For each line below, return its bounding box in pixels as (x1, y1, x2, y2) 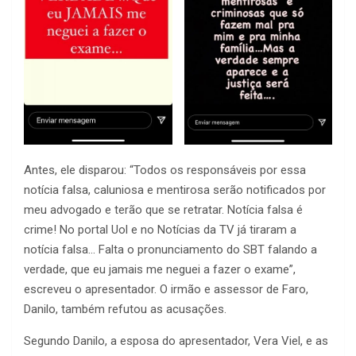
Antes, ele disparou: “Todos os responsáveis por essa (24, 163, 306, 178)
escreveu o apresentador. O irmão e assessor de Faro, (24, 282, 308, 297)
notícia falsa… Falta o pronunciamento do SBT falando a (24, 242, 317, 257)
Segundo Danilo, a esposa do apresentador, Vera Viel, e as (24, 334, 328, 349)
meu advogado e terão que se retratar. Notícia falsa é (24, 203, 303, 218)
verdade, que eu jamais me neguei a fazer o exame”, (24, 262, 296, 277)
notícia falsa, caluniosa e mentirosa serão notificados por (24, 183, 326, 198)
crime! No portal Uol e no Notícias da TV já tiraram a (24, 222, 296, 238)
